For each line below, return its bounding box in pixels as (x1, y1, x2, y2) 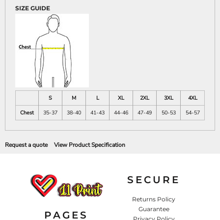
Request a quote (5, 141, 48, 149)
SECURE (127, 173, 180, 186)
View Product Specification (54, 141, 125, 149)
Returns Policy (132, 195, 175, 203)
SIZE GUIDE (15, 4, 50, 12)
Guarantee (138, 205, 169, 213)
